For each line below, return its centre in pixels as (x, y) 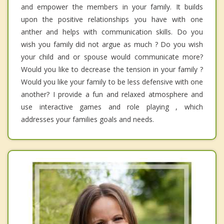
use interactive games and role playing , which (112, 107)
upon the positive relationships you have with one (112, 19)
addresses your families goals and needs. (87, 119)
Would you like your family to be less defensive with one (112, 82)
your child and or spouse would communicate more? (112, 57)
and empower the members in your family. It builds (112, 7)
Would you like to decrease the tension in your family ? (112, 69)
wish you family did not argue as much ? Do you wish (112, 44)
